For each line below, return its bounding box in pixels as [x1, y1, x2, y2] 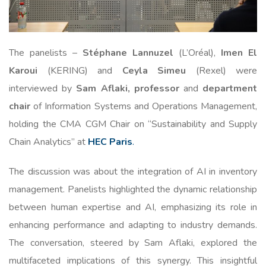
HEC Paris [88, 135, 132, 149]
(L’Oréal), [173, 46, 221, 60]
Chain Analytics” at [9, 135, 85, 149]
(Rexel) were [186, 64, 257, 78]
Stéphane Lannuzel [83, 46, 173, 60]
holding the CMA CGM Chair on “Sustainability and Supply [9, 118, 257, 131]
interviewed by [9, 82, 77, 96]
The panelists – [9, 46, 83, 60]
